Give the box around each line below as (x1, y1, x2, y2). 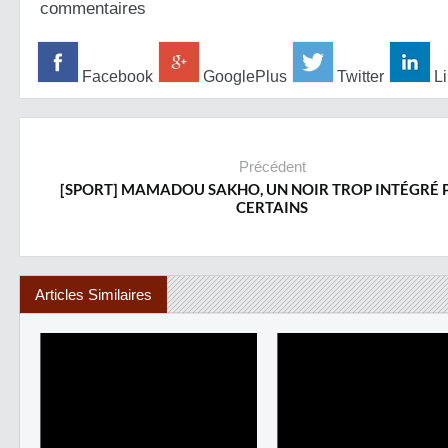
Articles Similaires (35, 286, 152, 303)
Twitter (333, 68, 384, 85)
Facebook (78, 68, 153, 85)
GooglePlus (199, 68, 287, 85)
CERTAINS (236, 198, 308, 216)
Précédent (238, 158, 306, 175)
